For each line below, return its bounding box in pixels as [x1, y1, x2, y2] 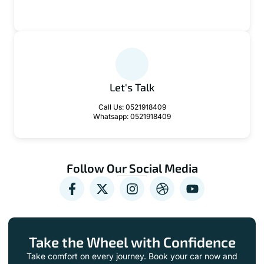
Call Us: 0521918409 [98, 103, 166, 112]
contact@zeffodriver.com [89, 5, 175, 15]
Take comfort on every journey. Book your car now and [27, 251, 237, 262]
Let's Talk [110, 81, 154, 94]
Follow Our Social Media [66, 161, 198, 176]
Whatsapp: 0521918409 [93, 112, 171, 121]
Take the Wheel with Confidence [28, 233, 236, 251]
